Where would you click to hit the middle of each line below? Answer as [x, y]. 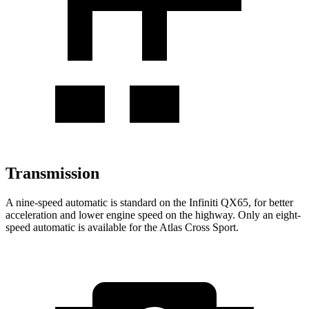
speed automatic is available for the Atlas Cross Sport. [122, 227]
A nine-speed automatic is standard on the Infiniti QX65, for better [149, 202]
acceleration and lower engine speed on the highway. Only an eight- [153, 215]
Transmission [52, 173]
